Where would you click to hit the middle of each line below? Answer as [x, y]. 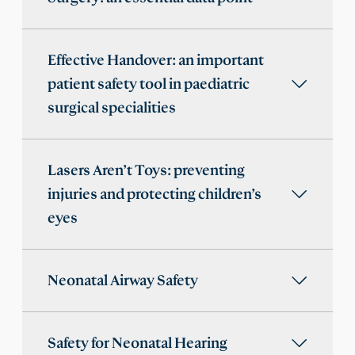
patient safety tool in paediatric [149, 84]
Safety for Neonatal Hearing [137, 344]
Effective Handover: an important [156, 61]
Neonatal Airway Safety [123, 281]
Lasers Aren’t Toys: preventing [146, 171]
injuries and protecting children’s [155, 195]
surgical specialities [112, 108]
